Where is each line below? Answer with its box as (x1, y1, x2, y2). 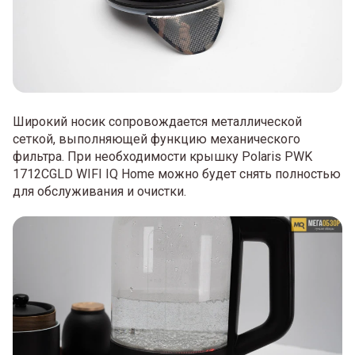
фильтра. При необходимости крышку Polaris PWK (13, 148, 312, 164)
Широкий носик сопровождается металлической (13, 113, 302, 129)
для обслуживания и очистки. (13, 183, 186, 199)
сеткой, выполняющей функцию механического (13, 131, 300, 147)
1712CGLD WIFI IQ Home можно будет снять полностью (13, 166, 341, 181)
